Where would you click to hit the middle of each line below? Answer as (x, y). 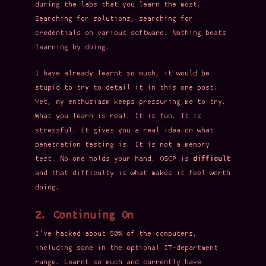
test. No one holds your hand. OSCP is (114, 159)
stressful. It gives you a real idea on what (124, 131)
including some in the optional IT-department (126, 248)
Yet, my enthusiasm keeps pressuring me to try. (131, 102)
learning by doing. (72, 47)
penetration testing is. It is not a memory (122, 145)
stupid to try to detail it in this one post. (126, 88)
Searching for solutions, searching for (114, 19)
